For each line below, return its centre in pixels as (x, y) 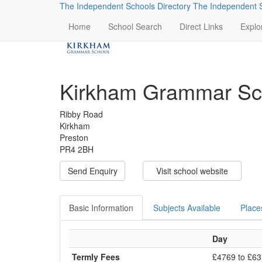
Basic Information (101, 208)
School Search (135, 26)
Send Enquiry (92, 171)
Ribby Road (81, 114)
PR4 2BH (77, 149)
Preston (74, 137)
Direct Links (201, 26)
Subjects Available (187, 208)
